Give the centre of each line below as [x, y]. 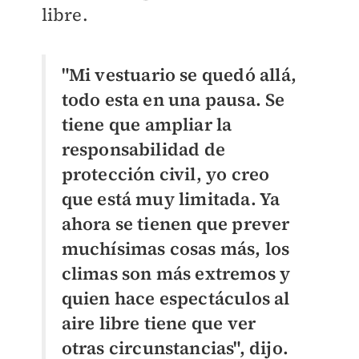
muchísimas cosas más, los [175, 248]
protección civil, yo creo [165, 173]
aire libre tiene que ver [159, 323]
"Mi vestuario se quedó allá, [179, 74]
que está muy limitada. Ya [171, 198]
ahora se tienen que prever [175, 223]
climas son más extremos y [176, 273]
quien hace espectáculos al [175, 298]
